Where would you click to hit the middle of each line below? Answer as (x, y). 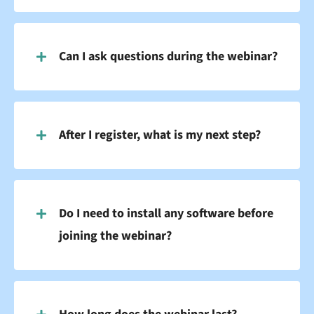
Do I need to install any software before (166, 214)
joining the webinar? (115, 236)
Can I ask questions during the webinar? (168, 57)
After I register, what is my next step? (160, 135)
